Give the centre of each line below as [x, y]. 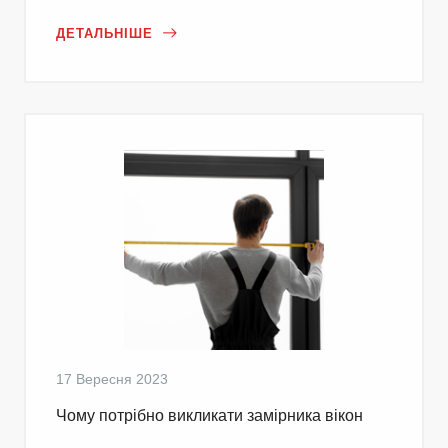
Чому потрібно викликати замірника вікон [209, 415]
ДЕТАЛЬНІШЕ [104, 33]
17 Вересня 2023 [112, 379]
